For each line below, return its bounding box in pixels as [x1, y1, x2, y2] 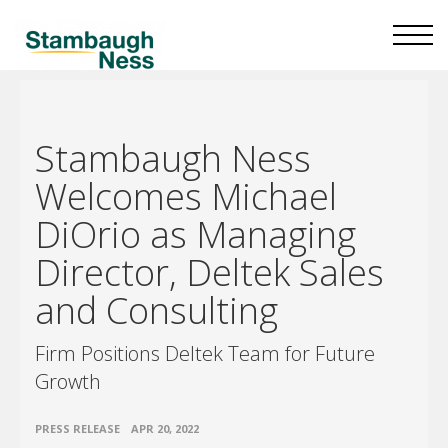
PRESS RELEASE [35, 421, 120, 436]
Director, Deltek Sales [35, 248, 384, 297]
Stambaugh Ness [35, 134, 311, 183]
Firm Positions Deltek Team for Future [35, 340, 375, 367]
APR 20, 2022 [131, 421, 199, 436]
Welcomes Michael [35, 172, 337, 221]
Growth [35, 368, 101, 395]
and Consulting [35, 286, 278, 335]
